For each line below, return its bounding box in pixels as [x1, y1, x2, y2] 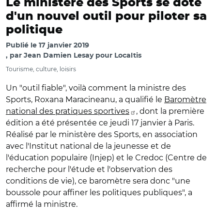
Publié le [6, 42, 39, 49]
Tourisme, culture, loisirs [6, 65, 76, 73]
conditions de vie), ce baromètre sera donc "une [6, 176, 190, 186]
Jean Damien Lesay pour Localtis [24, 52, 141, 59]
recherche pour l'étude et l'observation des [6, 165, 172, 174]
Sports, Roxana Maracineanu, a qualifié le [6, 95, 164, 104]
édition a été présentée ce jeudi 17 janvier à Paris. [6, 118, 194, 127]
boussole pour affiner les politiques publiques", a [6, 188, 192, 197]
